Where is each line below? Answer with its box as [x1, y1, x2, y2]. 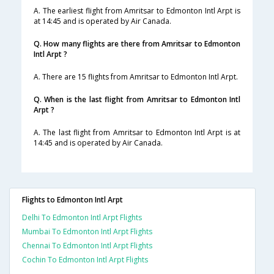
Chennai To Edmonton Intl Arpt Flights [22, 240, 152, 251]
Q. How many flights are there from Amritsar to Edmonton [34, 39, 240, 50]
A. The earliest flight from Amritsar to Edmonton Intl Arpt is [34, 6, 240, 17]
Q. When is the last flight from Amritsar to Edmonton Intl [34, 94, 240, 105]
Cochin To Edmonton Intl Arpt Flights [22, 254, 148, 265]
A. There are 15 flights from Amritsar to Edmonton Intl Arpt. [34, 72, 238, 83]
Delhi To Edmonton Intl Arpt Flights [22, 212, 142, 223]
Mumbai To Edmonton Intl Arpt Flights [22, 226, 152, 237]
